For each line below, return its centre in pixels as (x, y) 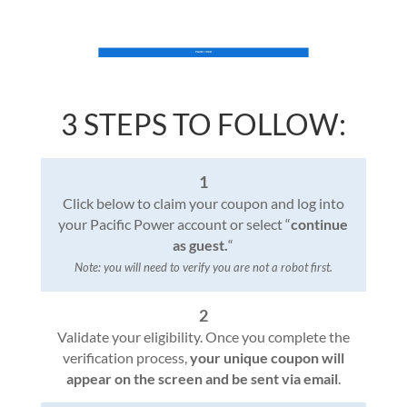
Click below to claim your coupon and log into (203, 203)
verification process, (126, 358)
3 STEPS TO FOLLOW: (203, 124)
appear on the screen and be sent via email (202, 379)
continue (320, 224)
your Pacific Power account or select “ (175, 224)
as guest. (201, 245)
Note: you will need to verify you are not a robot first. (203, 268)
